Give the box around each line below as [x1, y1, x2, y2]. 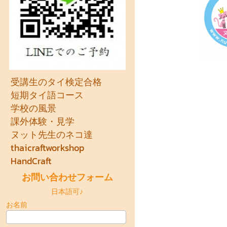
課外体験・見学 [10, 115, 74, 129]
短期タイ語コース [10, 88, 84, 102]
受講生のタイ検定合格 [10, 75, 102, 89]
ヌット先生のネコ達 [10, 128, 93, 142]
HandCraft [10, 154, 52, 168]
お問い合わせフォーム [21, 170, 113, 184]
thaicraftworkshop [10, 141, 84, 155]
